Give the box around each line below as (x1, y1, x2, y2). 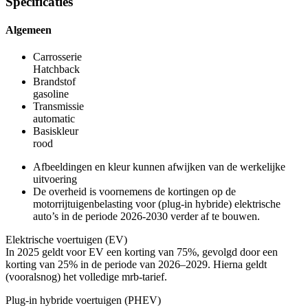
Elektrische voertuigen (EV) (5, 234, 127, 246)
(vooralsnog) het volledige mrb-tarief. (5, 271, 167, 283)
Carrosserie (33, 51, 82, 63)
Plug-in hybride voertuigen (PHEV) (5, 294, 161, 307)
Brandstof (33, 76, 76, 88)
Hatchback (33, 63, 80, 76)
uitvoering (33, 173, 77, 186)
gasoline (33, 88, 69, 100)
